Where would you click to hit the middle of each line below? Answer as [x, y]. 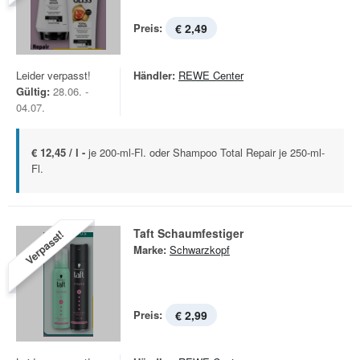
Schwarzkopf [200, 250]
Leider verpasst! [53, 75]
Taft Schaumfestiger [188, 233]
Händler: [154, 75]
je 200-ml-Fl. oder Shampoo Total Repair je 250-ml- [207, 152]
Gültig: [33, 91]
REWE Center [211, 75]
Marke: [150, 250]
